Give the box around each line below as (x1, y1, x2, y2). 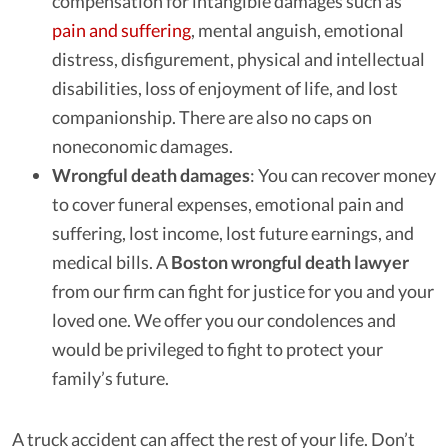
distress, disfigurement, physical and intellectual (52, 48, 425, 70)
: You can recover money (250, 164, 436, 186)
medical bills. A (52, 251, 171, 273)
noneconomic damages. (52, 135, 233, 157)
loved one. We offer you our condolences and (52, 309, 396, 331)
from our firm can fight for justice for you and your (52, 280, 434, 302)
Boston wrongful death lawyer (171, 251, 409, 273)
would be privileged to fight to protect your (52, 338, 383, 360)
